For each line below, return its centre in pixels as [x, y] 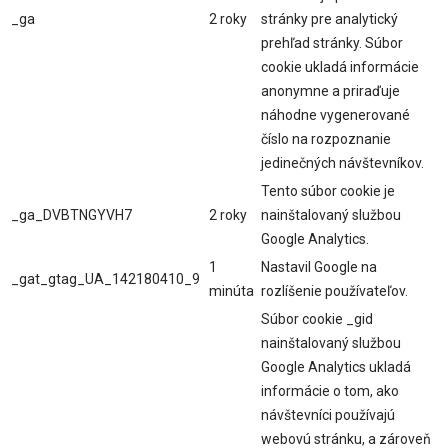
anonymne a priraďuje [330, 91]
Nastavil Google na [319, 267]
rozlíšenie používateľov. [334, 291]
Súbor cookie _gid [317, 319]
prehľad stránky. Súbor [332, 43]
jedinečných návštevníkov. [342, 163]
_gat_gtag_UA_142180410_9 [105, 279]
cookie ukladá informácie [340, 67]
